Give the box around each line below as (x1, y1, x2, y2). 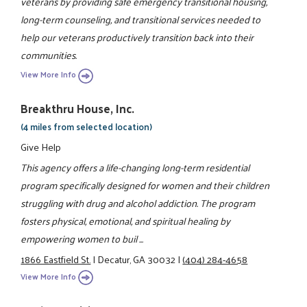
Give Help (21, 137, 62, 156)
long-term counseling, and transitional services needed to (21, 10, 261, 28)
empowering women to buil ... (21, 230, 144, 248)
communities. (21, 45, 77, 64)
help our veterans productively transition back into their (21, 27, 254, 46)
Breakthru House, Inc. (21, 98, 135, 119)
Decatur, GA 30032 (97, 250, 176, 269)
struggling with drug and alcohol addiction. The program (21, 194, 256, 212)
